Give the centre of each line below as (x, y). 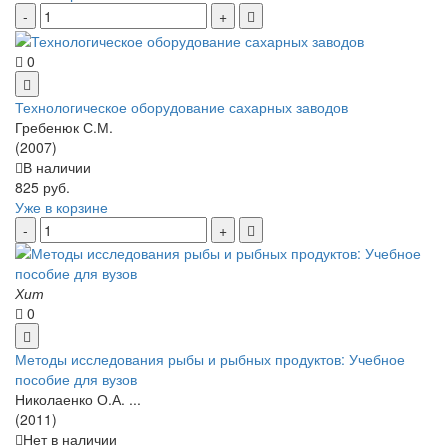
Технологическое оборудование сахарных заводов (181, 107)
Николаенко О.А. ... (78, 399)
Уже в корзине (61, 207)
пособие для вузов (76, 379)
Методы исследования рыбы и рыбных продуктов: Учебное (210, 359)
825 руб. (42, 187)
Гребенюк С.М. (64, 127)
